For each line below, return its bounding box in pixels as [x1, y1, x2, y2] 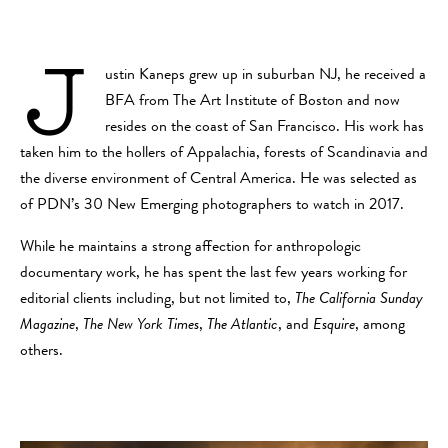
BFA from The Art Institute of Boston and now [105, 93, 400, 110]
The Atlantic [207, 317, 278, 334]
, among [355, 317, 405, 334]
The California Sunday [295, 291, 423, 308]
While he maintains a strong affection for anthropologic [20, 239, 361, 256]
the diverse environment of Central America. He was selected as [20, 171, 417, 188]
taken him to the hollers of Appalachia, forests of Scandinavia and [20, 145, 428, 162]
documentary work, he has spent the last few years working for [20, 265, 407, 282]
